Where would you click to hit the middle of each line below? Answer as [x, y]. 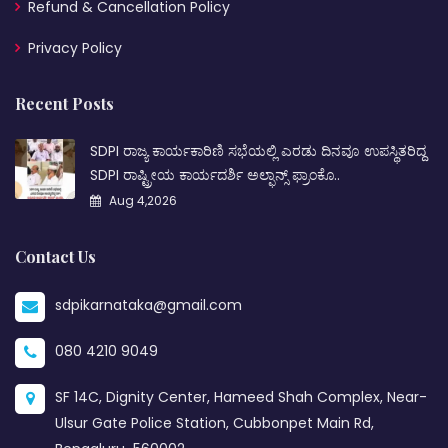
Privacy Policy [75, 47]
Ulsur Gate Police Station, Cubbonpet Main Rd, [214, 422]
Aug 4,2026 [141, 200]
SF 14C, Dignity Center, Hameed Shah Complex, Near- [241, 396]
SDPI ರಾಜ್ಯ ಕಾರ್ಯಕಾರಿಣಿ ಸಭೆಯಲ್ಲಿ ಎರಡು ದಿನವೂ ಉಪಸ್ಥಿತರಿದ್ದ [258, 150]
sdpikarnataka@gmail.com [148, 304]
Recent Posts [64, 103]
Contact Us [55, 256]
